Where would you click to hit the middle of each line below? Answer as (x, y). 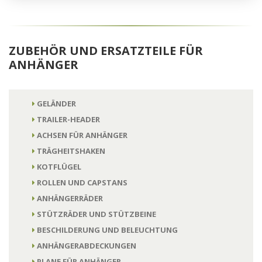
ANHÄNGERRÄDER (70, 198)
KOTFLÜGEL (59, 166)
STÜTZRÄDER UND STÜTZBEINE (96, 214)
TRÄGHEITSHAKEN (71, 151)
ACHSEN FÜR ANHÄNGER (82, 135)
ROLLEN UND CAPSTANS (82, 182)
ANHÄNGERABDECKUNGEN (87, 245)
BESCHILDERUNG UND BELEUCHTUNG (107, 230)
